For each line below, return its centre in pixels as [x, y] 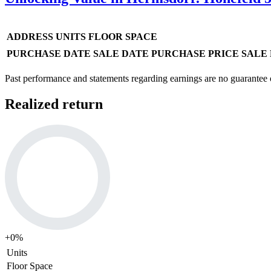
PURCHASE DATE [49, 53]
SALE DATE [121, 53]
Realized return [54, 104]
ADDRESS [30, 36]
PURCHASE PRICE [195, 53]
